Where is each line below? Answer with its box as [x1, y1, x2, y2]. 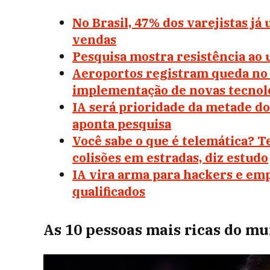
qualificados [72, 183, 145, 200]
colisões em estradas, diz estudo [72, 149, 268, 166]
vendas [72, 31, 116, 48]
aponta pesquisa [72, 116, 171, 133]
